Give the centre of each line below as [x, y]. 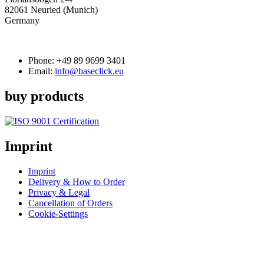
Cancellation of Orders [70, 203]
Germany [22, 20]
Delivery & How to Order [77, 181]
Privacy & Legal [59, 192]
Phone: [42, 60]
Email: [40, 71]
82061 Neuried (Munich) [51, 10]
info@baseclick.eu [89, 71]
